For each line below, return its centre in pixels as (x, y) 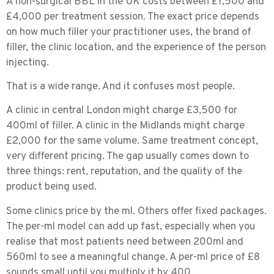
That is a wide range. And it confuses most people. (120, 87)
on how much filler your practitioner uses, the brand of (129, 32)
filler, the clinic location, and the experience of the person (136, 47)
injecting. (28, 63)
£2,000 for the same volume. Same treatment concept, (132, 142)
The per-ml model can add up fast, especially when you (131, 227)
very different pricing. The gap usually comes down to (128, 157)
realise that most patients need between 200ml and (125, 242)
